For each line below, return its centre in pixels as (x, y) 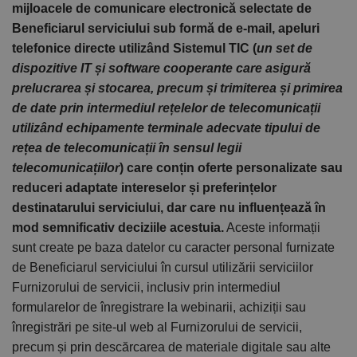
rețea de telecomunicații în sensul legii (127, 148)
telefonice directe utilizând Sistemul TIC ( (134, 49)
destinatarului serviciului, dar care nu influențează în (169, 208)
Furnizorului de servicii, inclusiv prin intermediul (146, 288)
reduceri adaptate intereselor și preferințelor (144, 188)
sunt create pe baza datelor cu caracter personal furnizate (173, 248)
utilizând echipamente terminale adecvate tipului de (166, 128)
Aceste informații (272, 228)
